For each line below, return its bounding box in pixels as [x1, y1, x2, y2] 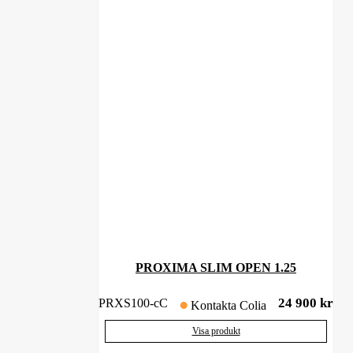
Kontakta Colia [191, 298, 266, 312]
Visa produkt [191, 325, 240, 336]
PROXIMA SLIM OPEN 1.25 [136, 260, 296, 274]
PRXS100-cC [98, 296, 168, 310]
